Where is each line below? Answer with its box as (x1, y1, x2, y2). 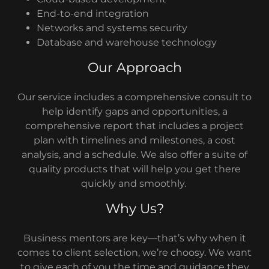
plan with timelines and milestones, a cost (34, 134, 235, 146)
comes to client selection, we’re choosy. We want (17, 247, 252, 258)
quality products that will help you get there (28, 163, 241, 175)
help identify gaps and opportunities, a (41, 106, 228, 117)
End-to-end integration (36, 8, 149, 19)
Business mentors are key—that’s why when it (23, 232, 246, 244)
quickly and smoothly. (80, 178, 189, 189)
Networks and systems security (36, 22, 187, 34)
